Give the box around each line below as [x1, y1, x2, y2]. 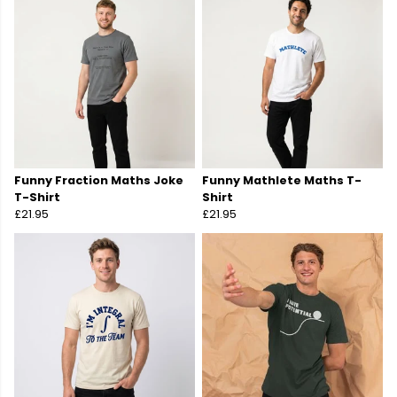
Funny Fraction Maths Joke [14, 173, 183, 189]
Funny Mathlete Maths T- [202, 173, 362, 189]
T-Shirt [14, 190, 60, 206]
